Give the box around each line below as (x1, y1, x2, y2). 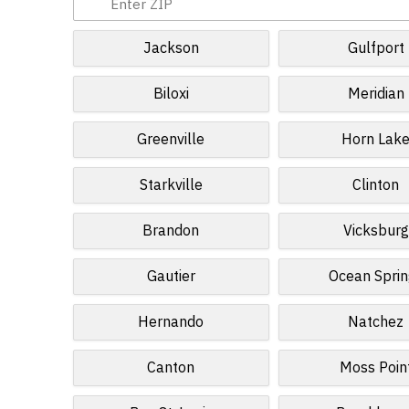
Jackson (142, 37, 199, 59)
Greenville (137, 129, 205, 151)
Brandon (142, 220, 200, 242)
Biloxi (152, 83, 189, 105)
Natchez (348, 311, 404, 333)
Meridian (347, 83, 404, 105)
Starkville (139, 174, 203, 196)
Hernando (138, 311, 204, 333)
